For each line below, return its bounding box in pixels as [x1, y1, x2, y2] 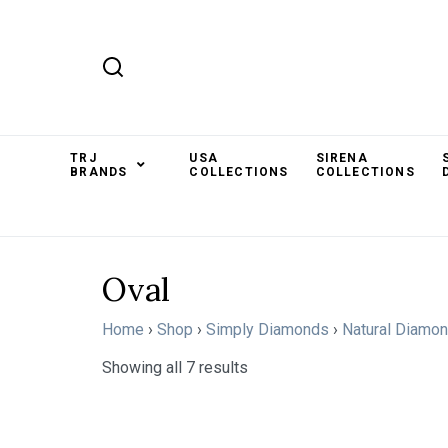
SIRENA [315, 151, 368, 165]
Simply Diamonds [206, 320, 329, 339]
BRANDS [70, 165, 128, 179]
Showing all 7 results [102, 358, 248, 377]
